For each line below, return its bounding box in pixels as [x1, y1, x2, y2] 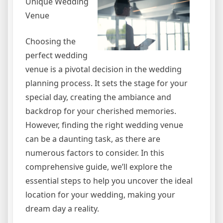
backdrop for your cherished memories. [25, 106, 176, 117]
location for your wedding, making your [25, 189, 175, 201]
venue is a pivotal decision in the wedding [25, 64, 182, 75]
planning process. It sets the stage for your [25, 78, 188, 89]
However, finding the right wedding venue [25, 119, 183, 131]
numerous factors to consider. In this [25, 147, 164, 159]
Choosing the [25, 36, 76, 47]
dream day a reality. [25, 203, 99, 215]
